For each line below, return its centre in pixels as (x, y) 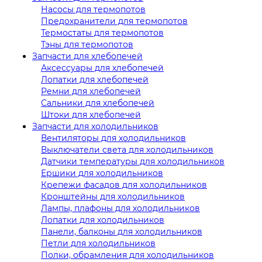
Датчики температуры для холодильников (133, 161)
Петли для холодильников (98, 243)
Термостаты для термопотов (102, 32)
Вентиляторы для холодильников (113, 138)
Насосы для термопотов (93, 9)
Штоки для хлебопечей (91, 114)
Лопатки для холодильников (103, 220)
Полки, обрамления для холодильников (127, 255)
